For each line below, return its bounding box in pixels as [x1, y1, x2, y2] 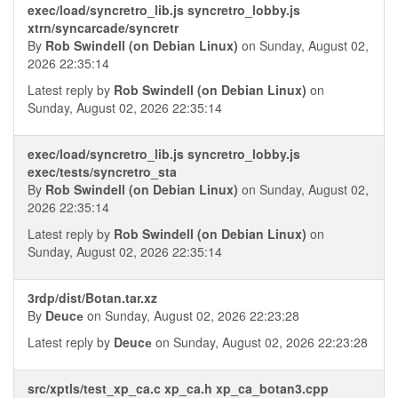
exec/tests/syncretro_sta [28, 163, 177, 180]
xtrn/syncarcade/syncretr [28, 19, 179, 36]
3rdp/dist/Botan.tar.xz [28, 289, 157, 306]
